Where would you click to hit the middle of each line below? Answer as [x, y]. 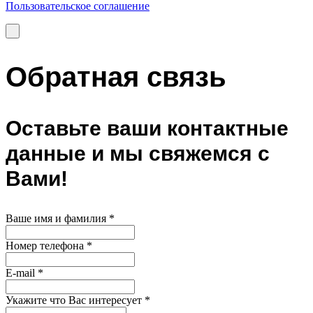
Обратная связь [116, 77]
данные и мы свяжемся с [138, 154]
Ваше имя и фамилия [57, 219]
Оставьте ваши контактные [147, 129]
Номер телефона [46, 246]
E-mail [22, 273]
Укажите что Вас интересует [75, 300]
